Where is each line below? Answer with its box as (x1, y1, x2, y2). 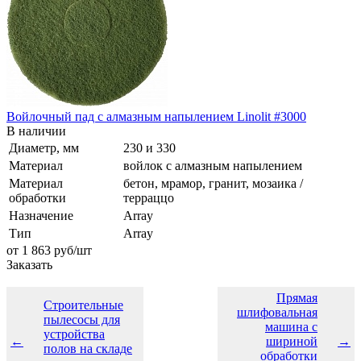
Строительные (44, 297, 123, 312)
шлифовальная (237, 305, 317, 319)
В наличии (6, 123, 66, 138)
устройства (44, 326, 105, 341)
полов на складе (44, 341, 132, 355)
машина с (265, 319, 317, 334)
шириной (266, 334, 317, 348)
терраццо (123, 190, 174, 205)
